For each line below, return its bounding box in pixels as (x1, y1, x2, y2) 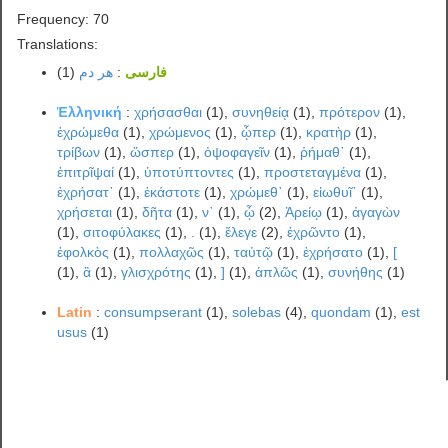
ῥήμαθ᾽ (300, 143, 346, 160)
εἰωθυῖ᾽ (313, 183, 358, 200)
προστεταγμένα (264, 163, 362, 180)
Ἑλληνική (57, 103, 123, 120)
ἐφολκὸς (57, 243, 110, 260)
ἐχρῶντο (287, 223, 341, 240)
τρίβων (57, 143, 101, 160)
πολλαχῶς (139, 243, 205, 260)
